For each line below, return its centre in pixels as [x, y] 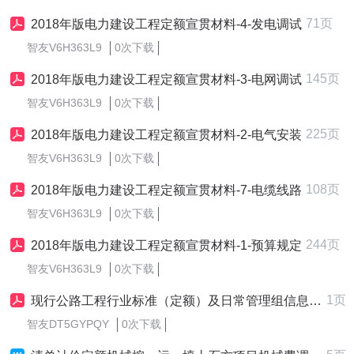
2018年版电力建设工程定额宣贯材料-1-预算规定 [166, 245]
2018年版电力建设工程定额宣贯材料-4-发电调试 [166, 24]
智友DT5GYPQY [68, 324]
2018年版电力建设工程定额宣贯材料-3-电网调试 [166, 79]
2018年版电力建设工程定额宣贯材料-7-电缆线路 [166, 190]
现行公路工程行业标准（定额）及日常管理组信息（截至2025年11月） [170, 301]
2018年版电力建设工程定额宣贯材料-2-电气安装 [166, 135]
